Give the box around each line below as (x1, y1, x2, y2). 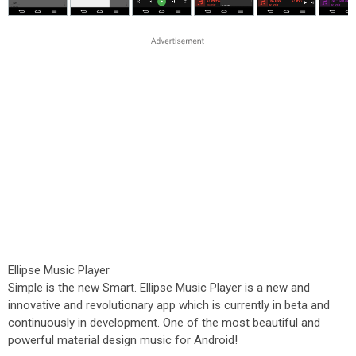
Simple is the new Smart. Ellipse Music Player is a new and (8, 281, 310, 295)
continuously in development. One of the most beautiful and (8, 315, 320, 330)
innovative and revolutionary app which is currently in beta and (8, 298, 330, 312)
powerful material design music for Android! (8, 333, 238, 347)
